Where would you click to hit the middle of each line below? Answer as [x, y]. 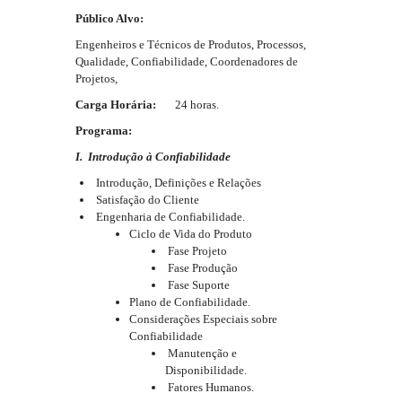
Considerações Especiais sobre [203, 319]
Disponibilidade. [206, 370]
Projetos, [96, 79]
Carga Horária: [125, 105]
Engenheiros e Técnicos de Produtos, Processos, [191, 44]
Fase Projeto [196, 251]
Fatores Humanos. [210, 387]
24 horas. [197, 105]
